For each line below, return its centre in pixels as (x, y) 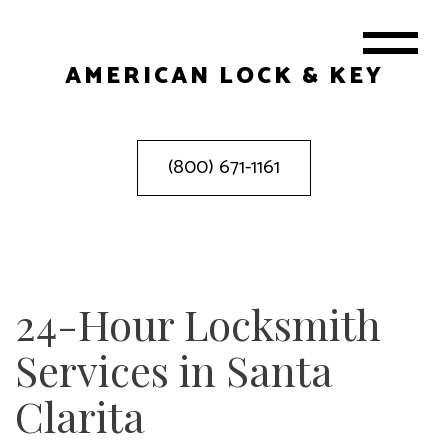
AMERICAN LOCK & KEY (224, 76)
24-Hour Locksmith (198, 324)
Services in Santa (173, 370)
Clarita (80, 416)
